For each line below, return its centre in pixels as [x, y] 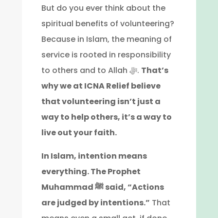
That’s [154, 70]
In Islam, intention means [94, 156]
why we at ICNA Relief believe [101, 86]
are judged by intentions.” [95, 203]
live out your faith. [79, 133]
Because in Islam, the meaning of [106, 39]
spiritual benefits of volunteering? [108, 24]
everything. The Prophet [91, 172]
